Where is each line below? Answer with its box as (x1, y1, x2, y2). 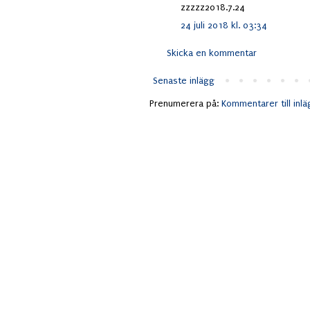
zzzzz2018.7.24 (181, 2, 245, 13)
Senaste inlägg (153, 75, 215, 86)
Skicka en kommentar (167, 48, 257, 59)
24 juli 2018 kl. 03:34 (181, 20, 267, 31)
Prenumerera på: (149, 98, 221, 109)
